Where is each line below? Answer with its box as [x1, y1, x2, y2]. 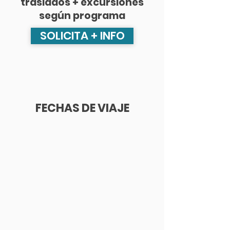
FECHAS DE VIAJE [35, 100, 129, 116]
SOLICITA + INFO [40, 28, 125, 44]
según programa [39, 9, 125, 23]
